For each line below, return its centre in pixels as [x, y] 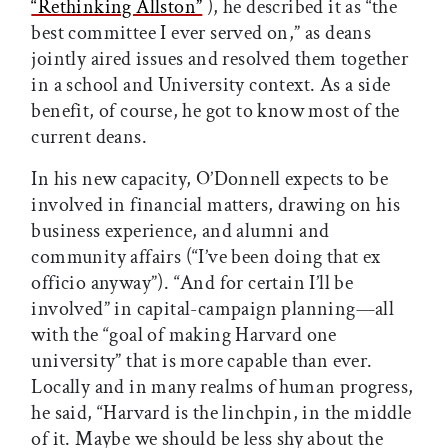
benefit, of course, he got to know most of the [215, 110]
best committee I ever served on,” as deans [201, 32]
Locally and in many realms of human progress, [222, 386]
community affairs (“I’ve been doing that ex [206, 256]
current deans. [89, 136]
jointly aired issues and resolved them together [220, 58]
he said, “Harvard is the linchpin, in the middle [221, 412]
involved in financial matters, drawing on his [216, 204]
